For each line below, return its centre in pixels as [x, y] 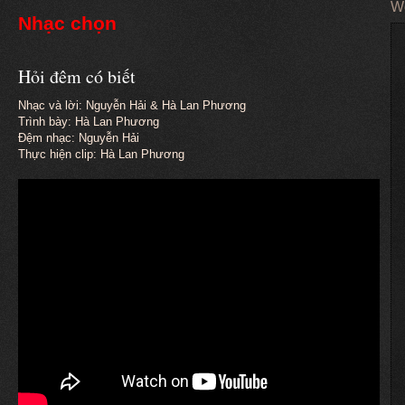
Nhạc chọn [67, 23]
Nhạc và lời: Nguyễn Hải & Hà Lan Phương [132, 105]
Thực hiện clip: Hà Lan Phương [101, 154]
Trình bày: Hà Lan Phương [89, 121]
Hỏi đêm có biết [77, 76]
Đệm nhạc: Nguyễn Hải [79, 137]
